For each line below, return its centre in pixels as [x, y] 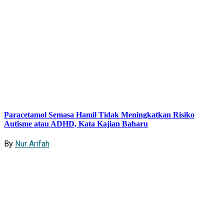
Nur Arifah [32, 144]
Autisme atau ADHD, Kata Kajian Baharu [76, 123]
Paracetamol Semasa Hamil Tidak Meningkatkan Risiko [99, 114]
